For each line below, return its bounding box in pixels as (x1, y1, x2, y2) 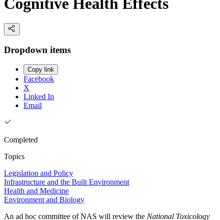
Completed (4, 136, 38, 144)
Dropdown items (4, 44, 71, 55)
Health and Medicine (4, 187, 69, 195)
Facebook (24, 75, 54, 83)
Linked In (24, 92, 54, 101)
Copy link (27, 66, 54, 74)
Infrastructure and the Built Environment (4, 178, 129, 187)
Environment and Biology (4, 195, 84, 204)
